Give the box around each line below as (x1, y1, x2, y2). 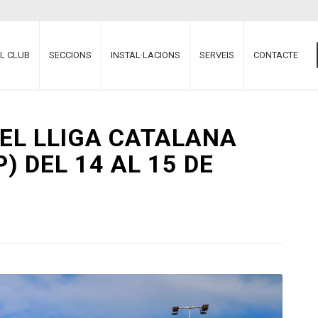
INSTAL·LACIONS (111, 50, 181, 60)
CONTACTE (253, 50, 299, 60)
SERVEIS (199, 50, 235, 60)
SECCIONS (49, 50, 92, 60)
